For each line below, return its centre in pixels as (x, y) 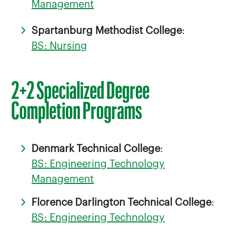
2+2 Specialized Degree (81, 91)
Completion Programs (77, 112)
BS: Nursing (60, 46)
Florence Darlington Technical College (122, 202)
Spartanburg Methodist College (107, 31)
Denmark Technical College (96, 149)
